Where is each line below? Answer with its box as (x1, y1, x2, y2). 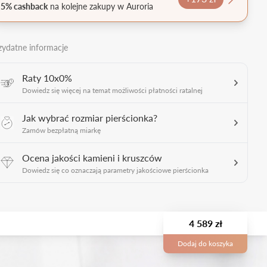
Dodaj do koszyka (178, 238, 233, 249)
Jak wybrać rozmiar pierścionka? (22, 110, 157, 125)
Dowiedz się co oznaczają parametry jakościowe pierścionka (22, 164, 209, 175)
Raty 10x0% (22, 70, 72, 85)
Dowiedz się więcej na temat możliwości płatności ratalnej (22, 85, 203, 95)
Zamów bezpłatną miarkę (22, 125, 101, 135)
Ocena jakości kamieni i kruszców (22, 150, 162, 164)
